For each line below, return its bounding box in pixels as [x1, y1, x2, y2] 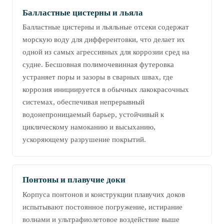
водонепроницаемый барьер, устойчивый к [22, 110, 164, 119]
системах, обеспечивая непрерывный [22, 98, 144, 106]
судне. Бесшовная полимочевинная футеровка [22, 60, 174, 69]
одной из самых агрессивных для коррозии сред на [22, 48, 189, 56]
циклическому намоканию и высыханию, [22, 123, 155, 131]
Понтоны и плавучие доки [22, 175, 125, 185]
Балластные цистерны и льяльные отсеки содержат [22, 23, 189, 31]
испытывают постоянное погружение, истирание [22, 202, 182, 211]
